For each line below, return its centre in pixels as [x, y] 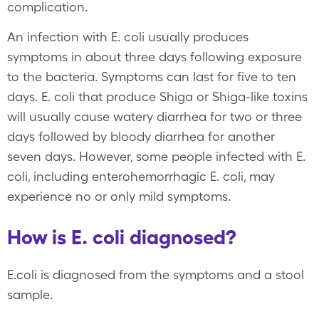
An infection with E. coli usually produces [128, 37]
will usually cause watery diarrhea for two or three [155, 116]
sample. [30, 294]
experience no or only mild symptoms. [119, 196]
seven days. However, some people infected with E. [156, 156]
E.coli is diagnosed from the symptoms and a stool [156, 274]
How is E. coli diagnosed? [122, 237]
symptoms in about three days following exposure [155, 57]
